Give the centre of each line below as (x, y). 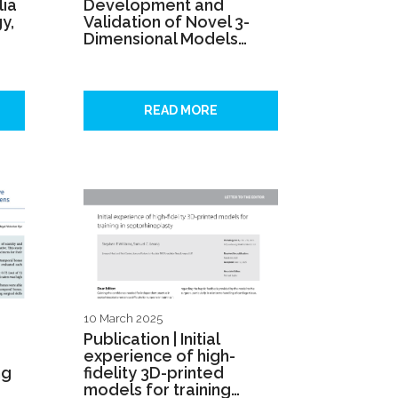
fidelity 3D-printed (154, 373)
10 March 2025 (123, 319)
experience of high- (159, 356)
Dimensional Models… (165, 39)
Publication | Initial (151, 339)
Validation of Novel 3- (167, 22)
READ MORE (181, 111)
